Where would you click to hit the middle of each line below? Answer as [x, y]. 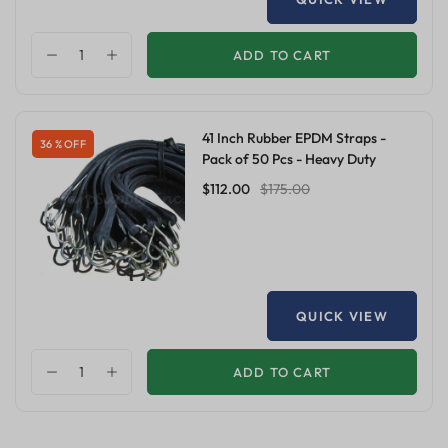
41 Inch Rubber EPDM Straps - [294, 138]
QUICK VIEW [342, 316]
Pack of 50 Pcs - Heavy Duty [289, 159]
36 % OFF [62, 143]
